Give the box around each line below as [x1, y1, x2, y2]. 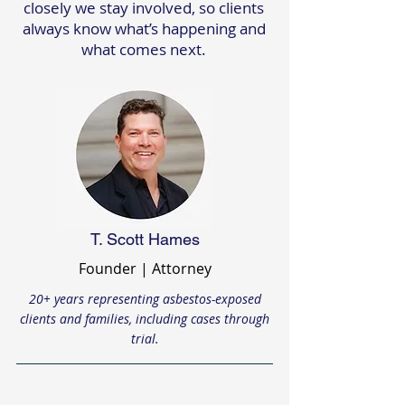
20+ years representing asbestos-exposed [28, 290, 261, 307]
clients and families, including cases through [20, 310, 269, 327]
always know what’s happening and [22, 18, 266, 39]
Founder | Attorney [78, 259, 212, 278]
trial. [130, 330, 159, 347]
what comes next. [81, 39, 206, 60]
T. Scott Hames [89, 230, 200, 249]
